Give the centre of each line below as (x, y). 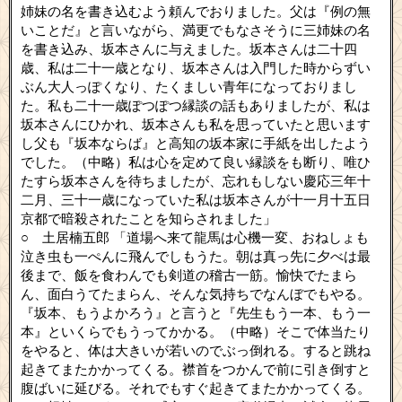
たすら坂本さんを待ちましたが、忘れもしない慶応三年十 (196, 182)
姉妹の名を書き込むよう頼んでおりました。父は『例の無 (196, 12)
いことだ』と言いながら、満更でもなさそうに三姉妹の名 (196, 31)
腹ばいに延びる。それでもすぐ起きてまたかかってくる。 (196, 389)
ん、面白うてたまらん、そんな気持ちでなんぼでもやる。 (196, 295)
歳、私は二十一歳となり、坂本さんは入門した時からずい (196, 69)
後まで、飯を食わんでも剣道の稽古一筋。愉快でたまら (189, 276)
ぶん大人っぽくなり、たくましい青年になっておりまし (189, 87)
